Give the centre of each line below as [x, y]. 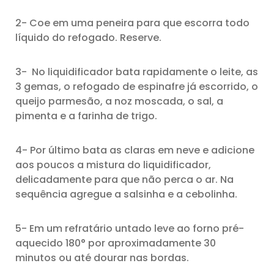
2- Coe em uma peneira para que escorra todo [132, 23]
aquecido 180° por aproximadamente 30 [116, 243]
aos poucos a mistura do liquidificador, [113, 165]
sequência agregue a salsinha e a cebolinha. [126, 194]
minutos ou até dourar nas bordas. [102, 258]
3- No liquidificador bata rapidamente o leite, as [137, 72]
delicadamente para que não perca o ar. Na [124, 180]
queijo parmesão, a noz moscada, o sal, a [119, 101]
